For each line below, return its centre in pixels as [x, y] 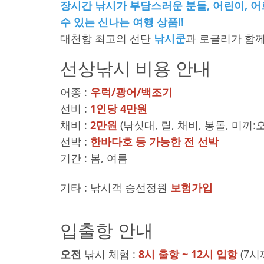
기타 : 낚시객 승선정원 [115, 187]
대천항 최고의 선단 [107, 38]
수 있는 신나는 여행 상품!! [122, 22]
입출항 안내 [107, 230]
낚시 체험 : [110, 254]
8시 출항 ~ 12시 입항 [188, 254]
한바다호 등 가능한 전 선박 [154, 141]
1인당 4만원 [119, 108]
